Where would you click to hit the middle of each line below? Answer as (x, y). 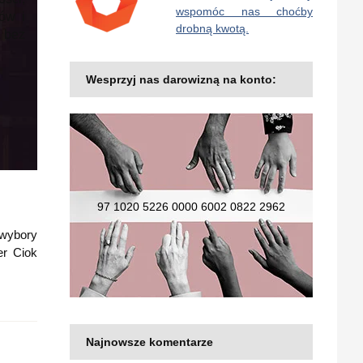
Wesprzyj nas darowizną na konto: (181, 79)
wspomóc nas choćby (244, 11)
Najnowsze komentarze (149, 342)
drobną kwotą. (212, 28)
